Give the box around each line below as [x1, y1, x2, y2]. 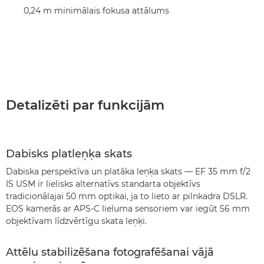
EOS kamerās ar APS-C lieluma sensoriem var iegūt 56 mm [6, 203, 250, 214]
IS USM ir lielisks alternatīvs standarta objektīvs [6, 179, 200, 189]
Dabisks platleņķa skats [6, 147, 132, 160]
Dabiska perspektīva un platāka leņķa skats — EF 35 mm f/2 [6, 166, 250, 177]
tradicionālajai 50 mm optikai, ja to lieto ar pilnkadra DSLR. [6, 191, 247, 202]
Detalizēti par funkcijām [6, 97, 164, 113]
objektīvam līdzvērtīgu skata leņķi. [6, 216, 147, 226]
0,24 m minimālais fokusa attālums [24, 5, 169, 16]
